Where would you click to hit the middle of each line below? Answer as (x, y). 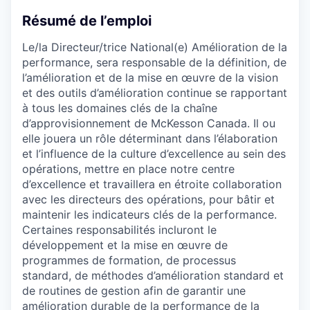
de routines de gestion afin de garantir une (134, 290)
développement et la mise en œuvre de (125, 245)
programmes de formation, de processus (129, 260)
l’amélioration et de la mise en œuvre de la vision (150, 77)
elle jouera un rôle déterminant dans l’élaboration (150, 138)
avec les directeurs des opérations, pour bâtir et (148, 199)
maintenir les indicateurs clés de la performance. (149, 214)
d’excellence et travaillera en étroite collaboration (152, 184)
